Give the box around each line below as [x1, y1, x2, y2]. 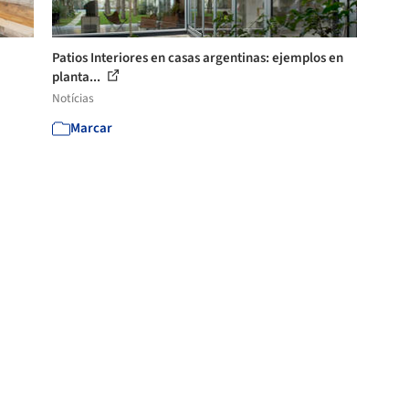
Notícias [52, 89, 95, 107]
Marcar [70, 118, 113, 138]
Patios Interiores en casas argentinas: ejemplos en [52, 47, 344, 68]
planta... [52, 67, 104, 87]
